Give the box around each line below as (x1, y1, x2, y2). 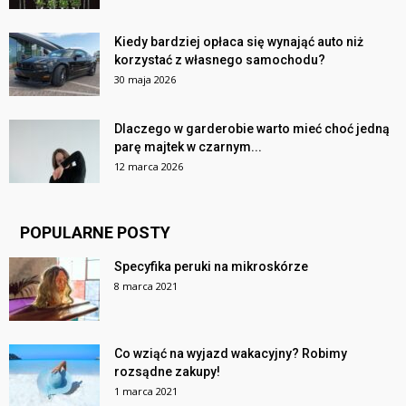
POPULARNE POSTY (20, 223, 170, 243)
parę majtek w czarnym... (114, 140, 262, 155)
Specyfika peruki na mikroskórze (114, 259, 308, 275)
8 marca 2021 (114, 279, 178, 294)
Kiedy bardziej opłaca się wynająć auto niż (114, 34, 363, 50)
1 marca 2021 (114, 384, 178, 399)
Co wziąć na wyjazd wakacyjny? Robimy (114, 346, 347, 362)
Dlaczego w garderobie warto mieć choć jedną (114, 121, 390, 137)
